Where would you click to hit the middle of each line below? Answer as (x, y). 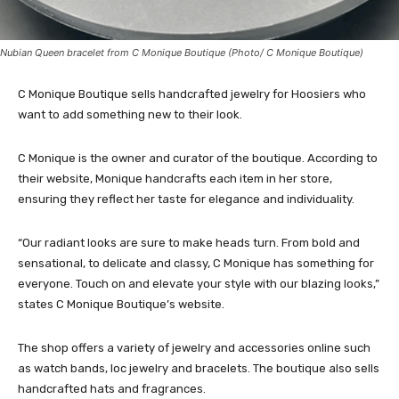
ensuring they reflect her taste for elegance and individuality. (186, 199)
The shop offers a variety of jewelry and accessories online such (194, 348)
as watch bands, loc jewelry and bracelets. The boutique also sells (199, 369)
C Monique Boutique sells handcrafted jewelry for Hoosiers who (192, 94)
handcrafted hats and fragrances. (112, 389)
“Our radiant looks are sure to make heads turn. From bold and (189, 243)
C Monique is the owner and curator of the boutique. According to (198, 159)
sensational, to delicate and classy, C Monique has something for (196, 264)
